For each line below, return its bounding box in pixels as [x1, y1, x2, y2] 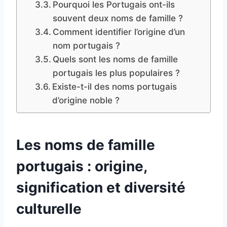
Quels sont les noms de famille [52, 54, 178, 64]
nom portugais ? [52, 40, 120, 51]
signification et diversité [16, 178, 185, 196]
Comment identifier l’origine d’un [52, 26, 185, 37]
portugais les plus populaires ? [52, 67, 180, 78]
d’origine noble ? [52, 95, 120, 105]
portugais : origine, [16, 157, 147, 175]
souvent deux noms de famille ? [52, 13, 183, 23]
